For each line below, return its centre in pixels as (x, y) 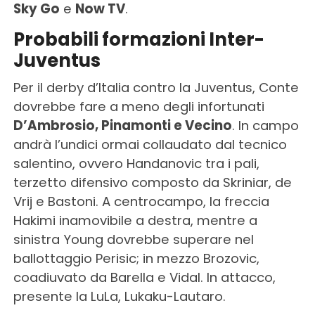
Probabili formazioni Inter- (139, 39)
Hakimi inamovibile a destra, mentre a (135, 220)
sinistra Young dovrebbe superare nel (133, 239)
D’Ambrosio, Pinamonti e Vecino (122, 125)
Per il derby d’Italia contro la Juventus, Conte (156, 87)
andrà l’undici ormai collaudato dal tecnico (150, 144)
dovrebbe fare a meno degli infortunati (139, 106)
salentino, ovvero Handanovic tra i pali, (136, 163)
